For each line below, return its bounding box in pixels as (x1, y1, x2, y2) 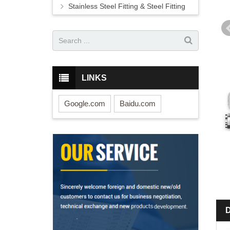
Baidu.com (120, 99, 156, 108)
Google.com (64, 99, 105, 108)
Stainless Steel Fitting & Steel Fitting (68, 2, 185, 11)
